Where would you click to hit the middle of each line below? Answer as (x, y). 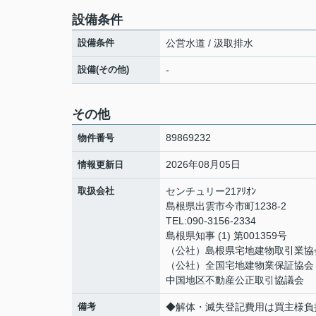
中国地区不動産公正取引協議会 (235, 280)
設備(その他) (103, 69)
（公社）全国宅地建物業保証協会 (240, 265)
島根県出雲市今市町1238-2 (227, 206)
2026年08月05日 (203, 164)
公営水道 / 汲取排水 (209, 43)
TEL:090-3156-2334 (211, 221)
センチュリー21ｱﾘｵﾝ (211, 191)
